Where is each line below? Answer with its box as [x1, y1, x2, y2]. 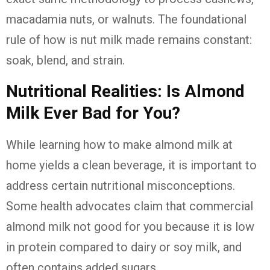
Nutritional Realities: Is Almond [6, 81, 245, 102]
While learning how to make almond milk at [6, 137, 233, 152]
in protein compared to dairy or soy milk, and [6, 240, 242, 255]
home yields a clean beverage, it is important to [6, 158, 257, 173]
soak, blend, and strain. [6, 53, 125, 68]
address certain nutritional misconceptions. [6, 178, 235, 193]
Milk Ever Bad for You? [6, 103, 180, 124]
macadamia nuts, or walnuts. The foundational [6, 12, 246, 27]
